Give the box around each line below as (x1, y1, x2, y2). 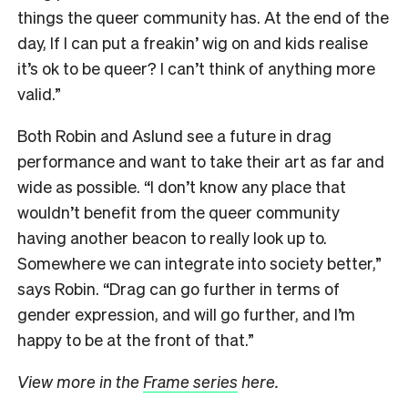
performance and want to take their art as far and (17, 150, 384, 172)
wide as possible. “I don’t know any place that (17, 176, 346, 198)
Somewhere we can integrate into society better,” (17, 252, 382, 274)
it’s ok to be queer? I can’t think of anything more (17, 57, 375, 79)
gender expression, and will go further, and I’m (17, 303, 355, 325)
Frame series (143, 371, 238, 393)
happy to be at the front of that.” (17, 329, 254, 351)
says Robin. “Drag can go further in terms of (17, 278, 340, 300)
